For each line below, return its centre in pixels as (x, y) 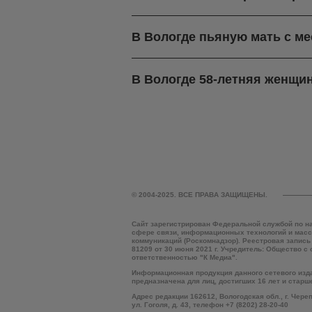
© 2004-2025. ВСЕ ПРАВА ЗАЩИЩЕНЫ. (200, 195)
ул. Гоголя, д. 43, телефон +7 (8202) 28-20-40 (210, 305)
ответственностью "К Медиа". (185, 258)
